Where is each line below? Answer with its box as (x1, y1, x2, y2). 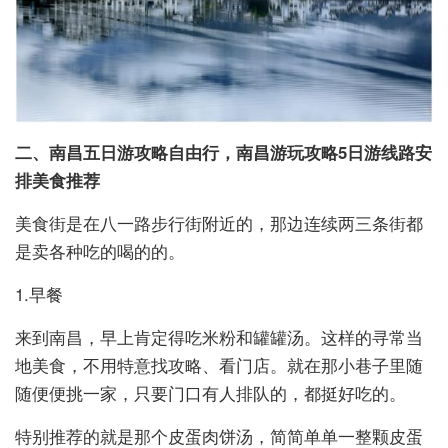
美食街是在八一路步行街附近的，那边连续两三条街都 (15, 210, 423, 235)
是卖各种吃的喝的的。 (15, 238, 185, 263)
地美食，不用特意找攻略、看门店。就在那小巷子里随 (15, 352, 423, 377)
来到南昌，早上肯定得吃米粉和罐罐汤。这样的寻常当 (15, 324, 423, 349)
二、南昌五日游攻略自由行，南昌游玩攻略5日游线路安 (15, 139, 432, 164)
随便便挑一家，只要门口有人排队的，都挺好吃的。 (15, 380, 406, 405)
